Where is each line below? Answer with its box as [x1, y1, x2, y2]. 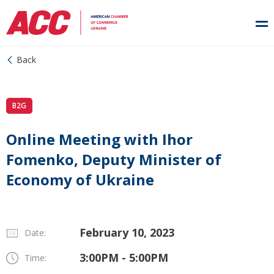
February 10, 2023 [80, 225, 174, 240]
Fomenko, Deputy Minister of [6, 149, 221, 169]
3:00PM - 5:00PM [80, 250, 168, 265]
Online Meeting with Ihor [6, 129, 193, 149]
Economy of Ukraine [6, 169, 154, 190]
